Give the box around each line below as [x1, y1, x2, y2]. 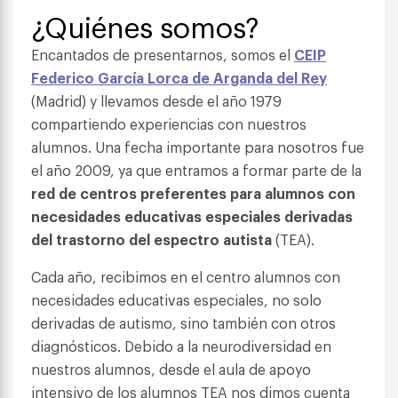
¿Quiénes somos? [31, 6, 259, 45]
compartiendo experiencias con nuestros [31, 114, 306, 134]
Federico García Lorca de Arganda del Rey [31, 68, 327, 88]
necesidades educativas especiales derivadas [31, 206, 353, 227]
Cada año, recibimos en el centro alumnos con [31, 267, 340, 287]
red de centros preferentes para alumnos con [31, 183, 355, 203]
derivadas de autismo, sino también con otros [31, 313, 336, 333]
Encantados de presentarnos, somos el [31, 44, 294, 65]
